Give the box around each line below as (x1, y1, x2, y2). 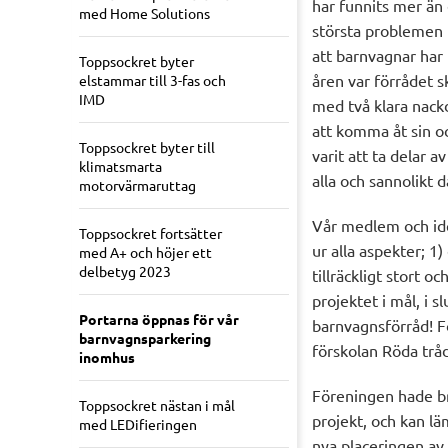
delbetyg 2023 (79, 262, 171, 281)
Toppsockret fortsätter (79, 224, 222, 243)
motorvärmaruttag (79, 176, 196, 195)
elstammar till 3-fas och (79, 71, 226, 90)
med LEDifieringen (79, 415, 197, 434)
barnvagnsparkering (79, 329, 211, 348)
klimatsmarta (79, 157, 162, 176)
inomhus (79, 348, 135, 367)
